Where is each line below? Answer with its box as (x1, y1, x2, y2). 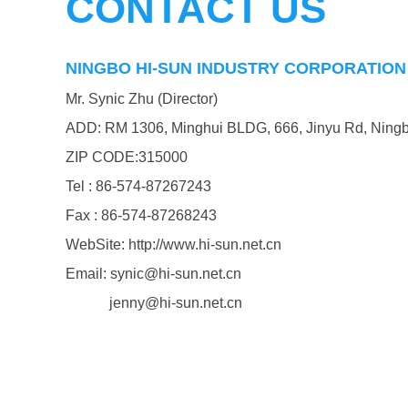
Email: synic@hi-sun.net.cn (66, 266, 241, 281)
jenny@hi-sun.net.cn (66, 295, 242, 311)
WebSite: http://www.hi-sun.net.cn (66, 237, 281, 252)
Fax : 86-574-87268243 (66, 208, 217, 223)
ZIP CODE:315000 (66, 149, 188, 165)
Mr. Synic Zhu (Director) (66, 91, 218, 107)
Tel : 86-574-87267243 (66, 178, 211, 194)
